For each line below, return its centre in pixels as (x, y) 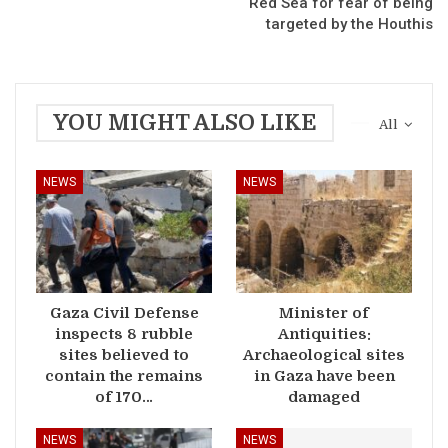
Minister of (324, 312)
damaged (324, 396)
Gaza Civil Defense (124, 312)
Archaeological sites (324, 354)
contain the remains (124, 375)
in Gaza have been (324, 375)
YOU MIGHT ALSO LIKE (185, 122)
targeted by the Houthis (349, 23)
